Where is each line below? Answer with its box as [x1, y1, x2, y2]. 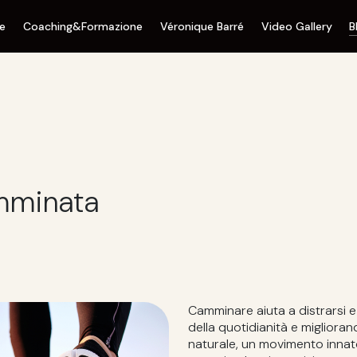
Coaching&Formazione [23, 19, 143, 34]
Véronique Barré [159, 19, 244, 34]
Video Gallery [261, 19, 332, 34]
